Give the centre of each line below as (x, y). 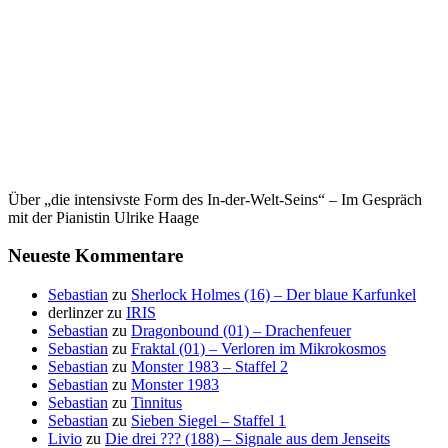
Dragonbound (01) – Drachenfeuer (241, 331)
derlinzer (75, 313)
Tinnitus (156, 403)
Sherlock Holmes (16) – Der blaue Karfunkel (273, 295)
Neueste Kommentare (95, 256)
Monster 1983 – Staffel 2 (209, 367)
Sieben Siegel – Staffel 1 (208, 421)
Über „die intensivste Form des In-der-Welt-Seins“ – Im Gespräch (215, 199)
